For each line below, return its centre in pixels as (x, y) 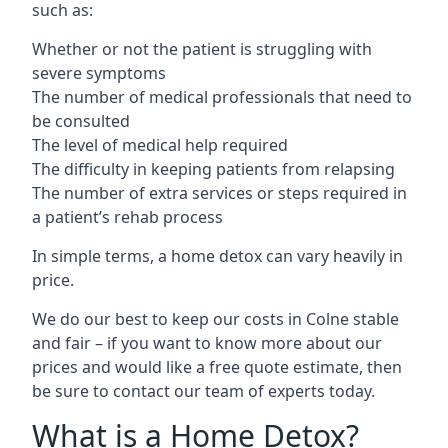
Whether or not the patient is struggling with (202, 48)
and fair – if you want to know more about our (207, 342)
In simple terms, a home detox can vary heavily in (217, 255)
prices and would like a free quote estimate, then (217, 366)
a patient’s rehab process (127, 216)
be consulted (81, 120)
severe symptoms (99, 72)
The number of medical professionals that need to (222, 96)
